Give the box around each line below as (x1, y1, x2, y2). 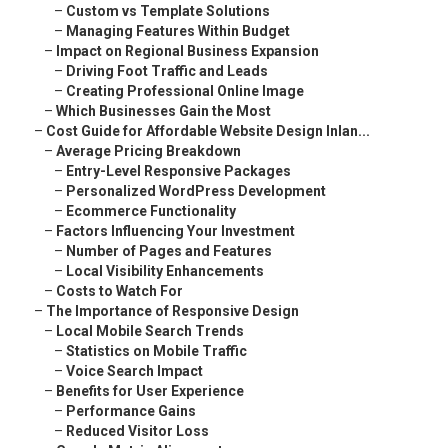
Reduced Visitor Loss (66, 423, 209, 440)
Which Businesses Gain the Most (56, 103, 271, 120)
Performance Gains (66, 403, 196, 420)
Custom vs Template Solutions (66, 3, 270, 20)
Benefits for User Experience (56, 383, 244, 400)
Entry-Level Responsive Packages (66, 163, 291, 180)
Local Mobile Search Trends (56, 323, 244, 340)
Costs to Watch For (56, 283, 183, 300)
